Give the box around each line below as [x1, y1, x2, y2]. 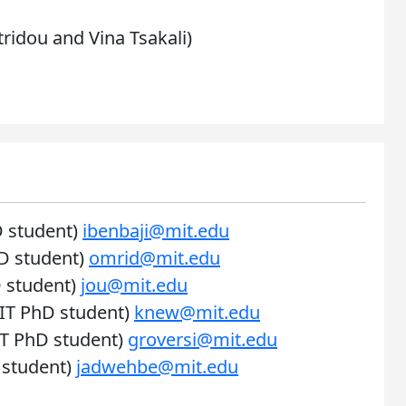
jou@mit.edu [81, 273, 188, 297]
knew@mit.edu [134, 300, 260, 324]
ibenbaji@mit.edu [82, 218, 229, 243]
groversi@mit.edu [128, 327, 277, 352]
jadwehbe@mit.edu [76, 354, 238, 379]
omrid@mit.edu [89, 246, 220, 270]
